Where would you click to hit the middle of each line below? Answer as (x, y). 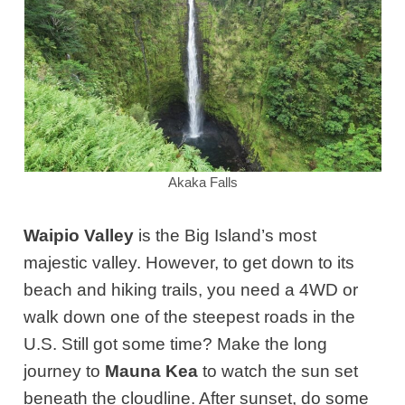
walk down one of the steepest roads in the (190, 316)
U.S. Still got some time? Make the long (176, 344)
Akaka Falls (202, 182)
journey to (65, 371)
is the (160, 235)
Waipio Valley (79, 235)
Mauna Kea (152, 371)
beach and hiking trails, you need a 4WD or (191, 289)
